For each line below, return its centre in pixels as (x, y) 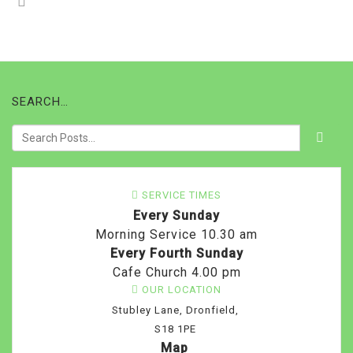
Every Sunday (176, 216)
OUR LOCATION (180, 290)
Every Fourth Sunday (176, 253)
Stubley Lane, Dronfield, (176, 310)
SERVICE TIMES (180, 195)
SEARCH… (40, 102)
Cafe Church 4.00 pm (176, 272)
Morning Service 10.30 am (176, 234)
